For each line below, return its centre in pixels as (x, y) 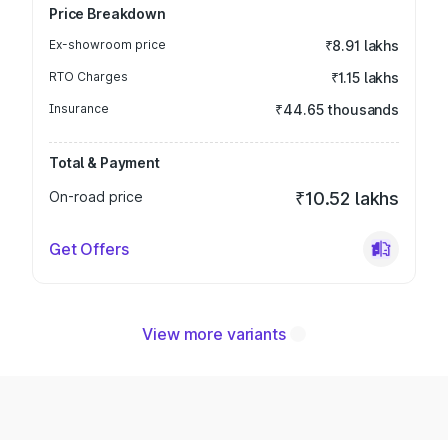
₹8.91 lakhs (361, 45)
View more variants (214, 334)
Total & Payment (104, 162)
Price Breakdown (107, 13)
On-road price (96, 196)
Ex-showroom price (107, 44)
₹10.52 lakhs (347, 198)
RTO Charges (88, 76)
